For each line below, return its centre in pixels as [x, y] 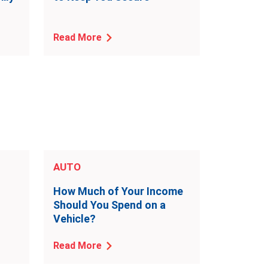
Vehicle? [74, 219]
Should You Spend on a [109, 205]
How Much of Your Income [118, 191]
